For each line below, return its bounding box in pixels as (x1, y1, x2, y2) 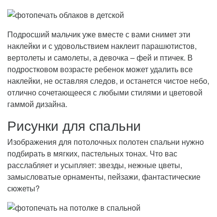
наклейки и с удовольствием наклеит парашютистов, (7, 40, 197, 51)
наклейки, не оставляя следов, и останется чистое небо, (7, 75, 209, 86)
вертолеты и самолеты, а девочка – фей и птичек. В (7, 51, 193, 63)
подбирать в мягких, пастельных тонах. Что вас (7, 147, 177, 159)
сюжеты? (7, 182, 40, 194)
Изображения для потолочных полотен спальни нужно (7, 136, 204, 147)
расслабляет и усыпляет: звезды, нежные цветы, (7, 159, 182, 170)
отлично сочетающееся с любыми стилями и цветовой (7, 86, 202, 98)
